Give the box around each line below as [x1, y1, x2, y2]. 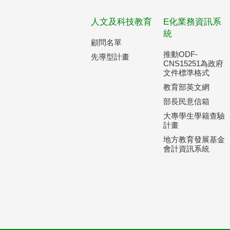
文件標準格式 [163, 68, 210, 77]
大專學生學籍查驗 [163, 111, 225, 120]
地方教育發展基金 [163, 135, 225, 144]
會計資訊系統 [163, 144, 210, 153]
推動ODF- [163, 50, 198, 59]
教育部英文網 [163, 83, 210, 91]
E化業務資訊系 [163, 17, 222, 27]
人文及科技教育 [91, 17, 152, 27]
